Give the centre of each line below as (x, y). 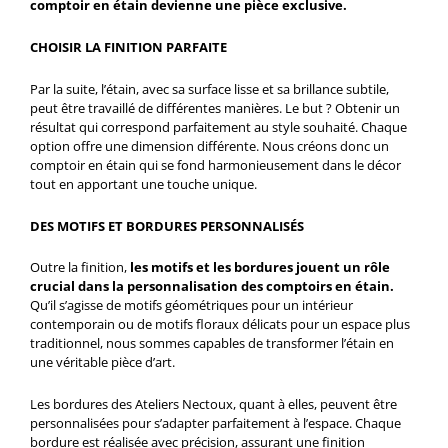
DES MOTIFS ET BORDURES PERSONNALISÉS (167, 225)
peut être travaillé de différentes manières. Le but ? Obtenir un (215, 107)
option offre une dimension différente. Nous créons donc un (209, 145)
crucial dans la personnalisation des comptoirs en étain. (212, 286)
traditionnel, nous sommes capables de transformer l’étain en (212, 343)
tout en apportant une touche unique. (143, 183)
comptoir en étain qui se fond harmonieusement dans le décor (215, 164)
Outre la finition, (80, 267)
